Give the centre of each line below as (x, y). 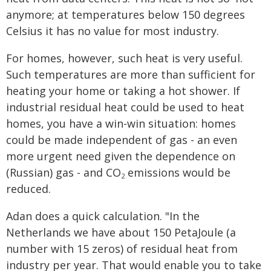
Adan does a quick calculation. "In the (103, 216)
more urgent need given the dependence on (121, 156)
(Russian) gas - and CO (64, 172)
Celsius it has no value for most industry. (113, 31)
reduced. (28, 189)
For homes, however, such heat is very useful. (124, 58)
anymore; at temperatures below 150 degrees (126, 15)
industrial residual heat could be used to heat (125, 107)
